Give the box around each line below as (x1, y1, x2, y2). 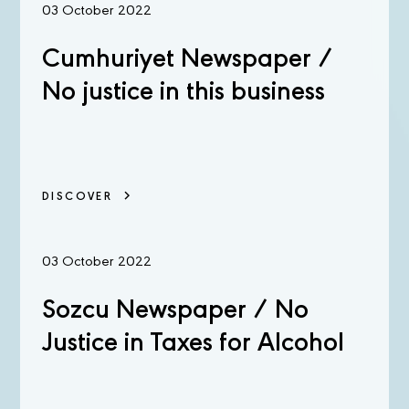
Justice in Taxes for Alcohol (42, 330, 344, 358)
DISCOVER (42, 191, 113, 203)
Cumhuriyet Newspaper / (42, 47, 333, 74)
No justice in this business (42, 79, 325, 107)
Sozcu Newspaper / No (42, 298, 309, 325)
